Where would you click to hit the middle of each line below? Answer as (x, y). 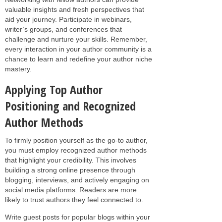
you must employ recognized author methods (76, 150)
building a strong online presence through (70, 170)
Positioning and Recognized (70, 106)
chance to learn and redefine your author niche (79, 59)
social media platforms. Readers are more (71, 190)
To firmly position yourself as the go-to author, (76, 140)
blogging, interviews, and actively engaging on (77, 180)
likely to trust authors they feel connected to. (74, 199)
